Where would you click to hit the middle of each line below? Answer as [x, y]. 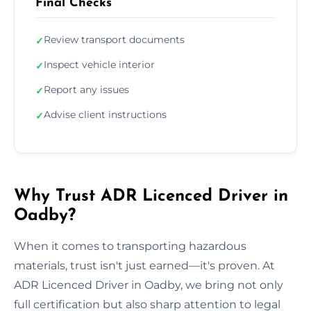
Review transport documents [114, 39]
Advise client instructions [105, 114]
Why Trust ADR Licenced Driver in [151, 196]
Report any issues [86, 89]
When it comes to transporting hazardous [130, 246]
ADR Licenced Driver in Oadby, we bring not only [149, 285]
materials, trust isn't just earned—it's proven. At [144, 265]
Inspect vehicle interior [99, 64]
